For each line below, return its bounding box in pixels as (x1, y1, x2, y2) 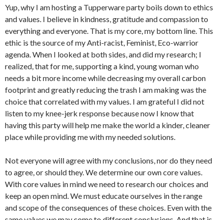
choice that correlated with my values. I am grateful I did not (5, 97, 204, 106)
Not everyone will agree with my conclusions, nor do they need (5, 156, 212, 165)
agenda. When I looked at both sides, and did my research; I (5, 50, 201, 59)
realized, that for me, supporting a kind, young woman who (5, 61, 199, 71)
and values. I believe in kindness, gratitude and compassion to (5, 14, 208, 24)
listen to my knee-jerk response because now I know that (5, 109, 194, 118)
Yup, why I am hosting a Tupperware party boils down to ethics (5, 2, 213, 12)
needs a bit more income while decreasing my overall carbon (5, 73, 206, 82)
